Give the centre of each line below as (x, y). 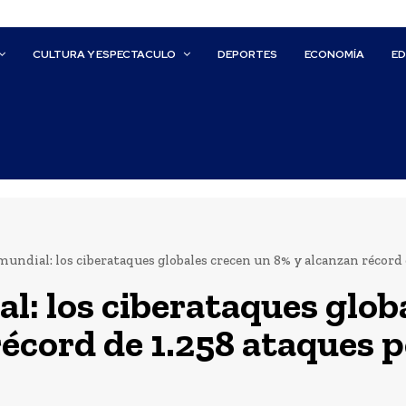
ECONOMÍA (335, 54)
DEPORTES (248, 54)
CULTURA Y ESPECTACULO (105, 54)
